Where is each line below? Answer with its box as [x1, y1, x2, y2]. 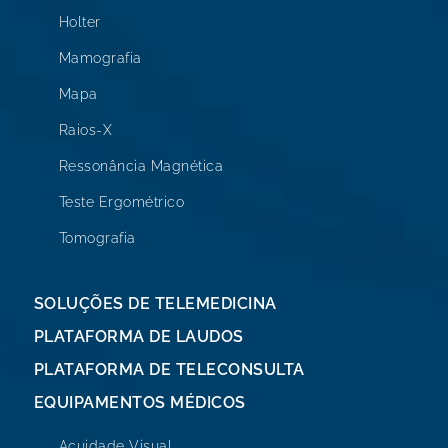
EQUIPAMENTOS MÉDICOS [33, 392, 246, 412]
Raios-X [58, 121, 113, 138]
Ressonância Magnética [58, 157, 224, 174]
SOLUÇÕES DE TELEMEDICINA [33, 293, 277, 313]
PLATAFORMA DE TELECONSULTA [33, 359, 305, 379]
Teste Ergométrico [58, 193, 185, 210]
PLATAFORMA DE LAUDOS [33, 326, 244, 346]
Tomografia [58, 229, 136, 246]
